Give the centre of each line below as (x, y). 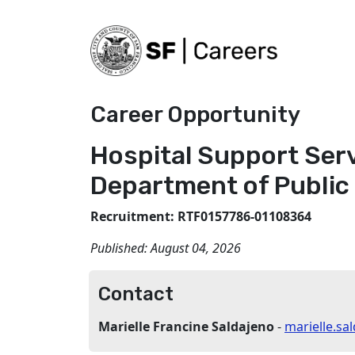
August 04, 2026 (196, 248)
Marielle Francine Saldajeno (188, 326)
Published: (120, 248)
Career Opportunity (195, 115)
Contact (136, 294)
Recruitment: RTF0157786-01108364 (201, 216)
